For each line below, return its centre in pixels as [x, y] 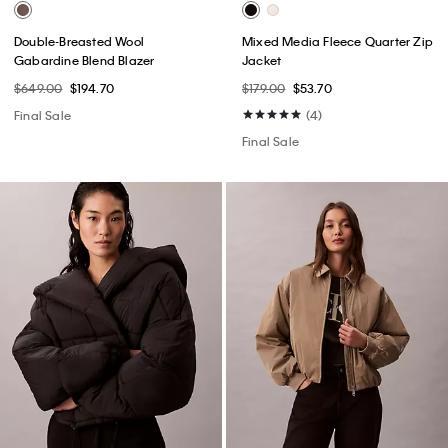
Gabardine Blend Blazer [84, 60]
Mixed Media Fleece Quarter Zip [337, 41]
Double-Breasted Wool [79, 41]
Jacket [262, 60]
